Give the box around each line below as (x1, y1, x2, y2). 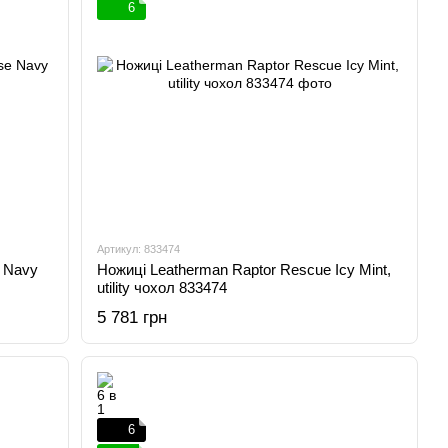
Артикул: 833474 (97, 243, 181, 255)
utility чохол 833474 (97, 279, 228, 296)
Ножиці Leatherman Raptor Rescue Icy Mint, (97, 261, 392, 278)
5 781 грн (97, 308, 168, 327)
